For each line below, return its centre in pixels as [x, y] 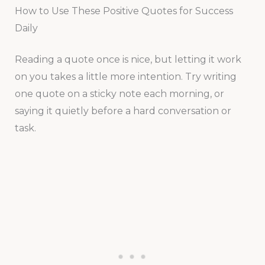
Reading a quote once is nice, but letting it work [128, 59]
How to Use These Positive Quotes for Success [124, 11]
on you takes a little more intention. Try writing [125, 76]
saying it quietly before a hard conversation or [123, 111]
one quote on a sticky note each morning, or [119, 93]
